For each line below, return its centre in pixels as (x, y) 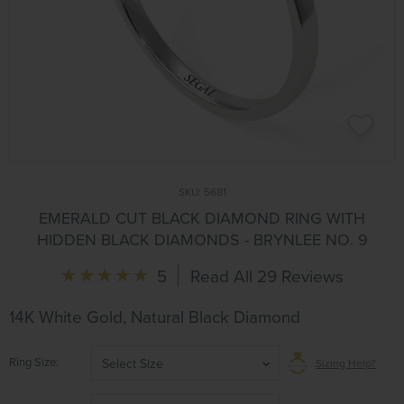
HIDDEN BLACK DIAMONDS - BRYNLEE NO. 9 (202, 239)
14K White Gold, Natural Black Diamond (155, 316)
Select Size (133, 363)
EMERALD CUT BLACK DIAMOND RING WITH (202, 218)
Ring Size (32, 362)
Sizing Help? (346, 363)
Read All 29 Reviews (266, 275)
